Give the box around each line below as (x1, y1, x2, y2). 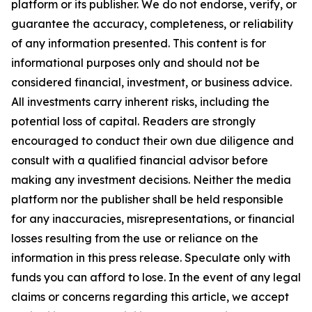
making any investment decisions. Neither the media (11, 172, 291, 187)
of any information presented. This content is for (11, 36, 266, 50)
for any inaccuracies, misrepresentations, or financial (11, 211, 295, 226)
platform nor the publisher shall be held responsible (11, 192, 283, 206)
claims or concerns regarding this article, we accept (11, 289, 289, 304)
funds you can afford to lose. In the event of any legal (11, 270, 301, 284)
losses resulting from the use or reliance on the (11, 231, 258, 245)
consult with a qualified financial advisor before (11, 153, 268, 167)
